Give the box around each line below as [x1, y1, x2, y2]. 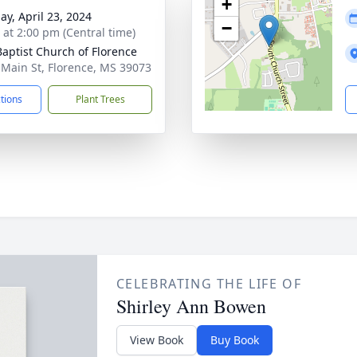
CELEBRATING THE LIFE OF [116, 275, 302, 292]
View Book [129, 332, 183, 347]
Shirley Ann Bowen [116, 293, 266, 319]
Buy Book [210, 332, 259, 347]
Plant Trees [75, 92, 125, 106]
